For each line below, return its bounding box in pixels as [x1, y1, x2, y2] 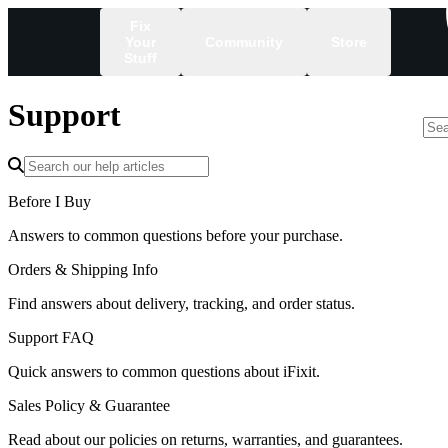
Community [205, 34, 283, 50]
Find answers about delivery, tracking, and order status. [8, 294, 355, 312]
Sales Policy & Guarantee [8, 396, 170, 414]
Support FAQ [8, 328, 94, 346]
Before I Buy [8, 192, 91, 210]
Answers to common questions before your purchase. [8, 226, 343, 244]
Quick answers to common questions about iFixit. [8, 362, 320, 380]
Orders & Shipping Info [8, 260, 158, 278]
